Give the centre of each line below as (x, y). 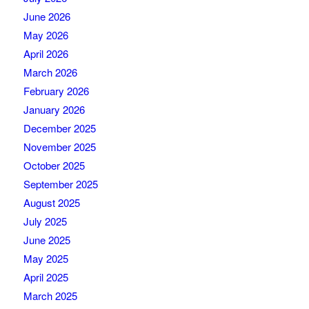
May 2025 (46, 259)
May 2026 (46, 35)
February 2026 (56, 91)
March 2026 (50, 72)
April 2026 (46, 54)
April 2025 (46, 277)
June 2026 (47, 17)
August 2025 (51, 203)
